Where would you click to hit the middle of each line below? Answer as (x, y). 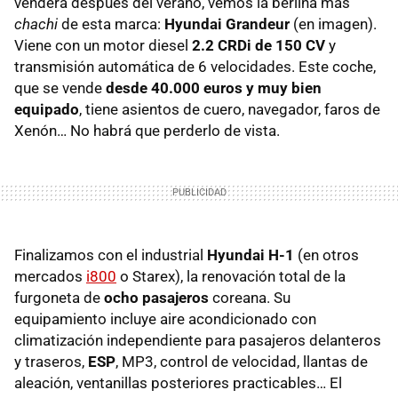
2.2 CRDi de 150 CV (259, 45)
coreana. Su (250, 297)
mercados (50, 276)
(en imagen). (333, 24)
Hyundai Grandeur (227, 24)
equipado (47, 109)
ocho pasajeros (156, 297)
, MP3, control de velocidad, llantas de (242, 361)
